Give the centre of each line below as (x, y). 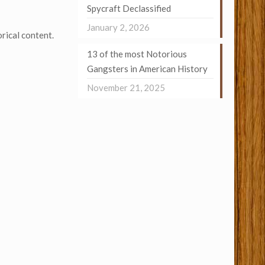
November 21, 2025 (126, 88)
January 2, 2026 (118, 27)
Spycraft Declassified (129, 8)
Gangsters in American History (147, 69)
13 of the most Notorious (137, 54)
